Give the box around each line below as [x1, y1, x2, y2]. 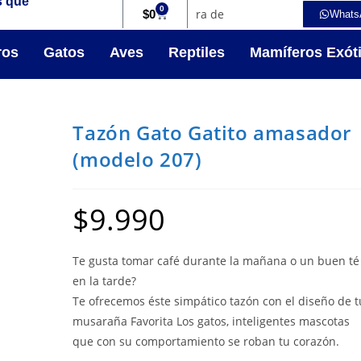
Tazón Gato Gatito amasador [73, 119, 352, 146]
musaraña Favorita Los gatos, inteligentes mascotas [73, 313, 351, 329]
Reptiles [168, 44, 225, 60]
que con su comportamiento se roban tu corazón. [73, 334, 340, 349]
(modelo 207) [73, 146, 202, 172]
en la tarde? [73, 273, 137, 288]
